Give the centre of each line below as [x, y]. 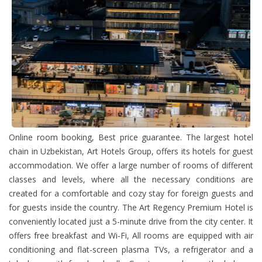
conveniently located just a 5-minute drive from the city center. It [131, 221]
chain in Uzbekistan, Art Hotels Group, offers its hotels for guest [131, 151]
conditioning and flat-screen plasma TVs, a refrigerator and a [131, 249]
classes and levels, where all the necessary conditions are [131, 179]
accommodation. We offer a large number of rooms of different [131, 165]
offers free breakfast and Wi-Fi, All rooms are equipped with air [131, 235]
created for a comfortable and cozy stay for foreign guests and [131, 193]
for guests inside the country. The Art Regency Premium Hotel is [131, 207]
